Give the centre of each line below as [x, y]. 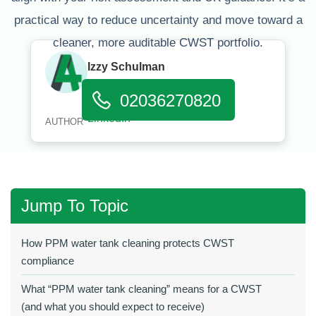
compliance [48, 261]
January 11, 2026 [171, 86]
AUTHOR [64, 122]
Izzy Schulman [126, 66]
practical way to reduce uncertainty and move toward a [158, 20]
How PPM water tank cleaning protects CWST [128, 243]
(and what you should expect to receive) [113, 306]
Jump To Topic [75, 206]
